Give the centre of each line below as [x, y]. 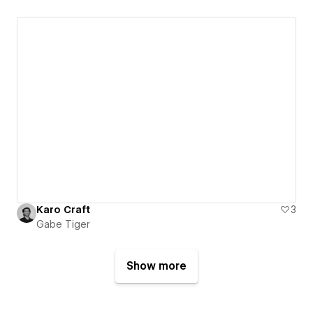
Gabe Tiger [63, 224]
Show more [156, 266]
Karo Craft [63, 209]
